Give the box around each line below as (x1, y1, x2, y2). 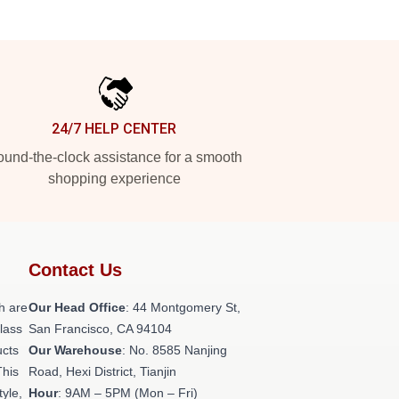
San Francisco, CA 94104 (28, 322, 172, 336)
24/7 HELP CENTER (52, 120, 176, 137)
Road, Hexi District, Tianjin (28, 364, 176, 379)
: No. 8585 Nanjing (122, 343, 227, 357)
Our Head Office (28, 300, 126, 314)
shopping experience (47, 171, 181, 186)
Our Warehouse (28, 343, 122, 357)
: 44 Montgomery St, (126, 300, 240, 314)
